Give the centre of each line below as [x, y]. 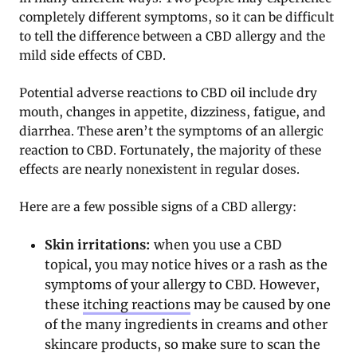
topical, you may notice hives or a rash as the [186, 264]
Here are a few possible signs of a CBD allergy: [158, 206]
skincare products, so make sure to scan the [183, 344]
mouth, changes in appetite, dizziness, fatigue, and [173, 112]
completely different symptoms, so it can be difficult [177, 17]
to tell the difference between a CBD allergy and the [172, 36]
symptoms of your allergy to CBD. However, [182, 284]
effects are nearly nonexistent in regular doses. [159, 169]
